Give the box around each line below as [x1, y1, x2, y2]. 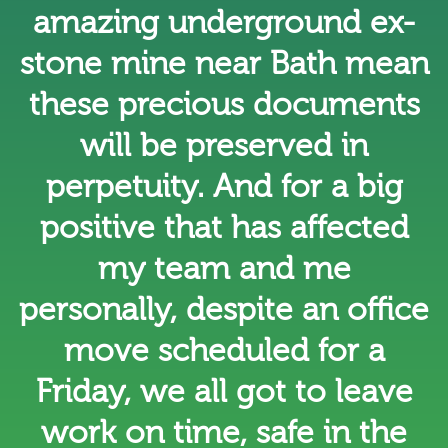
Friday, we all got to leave [35, 373, 413, 410]
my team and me [97, 250, 351, 287]
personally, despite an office [19, 291, 429, 328]
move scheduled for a [63, 332, 385, 369]
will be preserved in [80, 127, 368, 164]
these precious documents [28, 86, 420, 123]
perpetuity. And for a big [45, 168, 403, 205]
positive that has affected [39, 209, 409, 246]
